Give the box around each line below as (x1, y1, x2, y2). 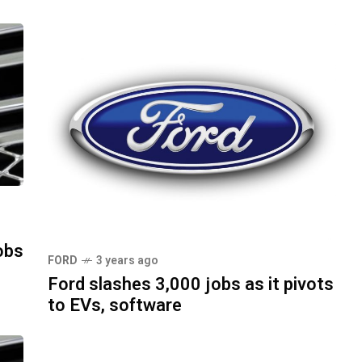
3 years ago (96, 252, 158, 269)
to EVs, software (48, 293, 182, 318)
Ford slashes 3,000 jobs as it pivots (48, 271, 334, 297)
